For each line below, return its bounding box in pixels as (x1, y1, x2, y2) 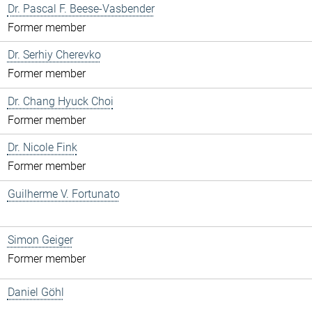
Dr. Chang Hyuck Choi (7, 94, 114, 108)
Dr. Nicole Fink (7, 141, 77, 155)
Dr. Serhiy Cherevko (7, 48, 101, 62)
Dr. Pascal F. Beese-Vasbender (7, 1, 155, 15)
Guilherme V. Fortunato (7, 187, 120, 201)
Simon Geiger (7, 233, 73, 247)
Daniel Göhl (7, 286, 64, 299)
